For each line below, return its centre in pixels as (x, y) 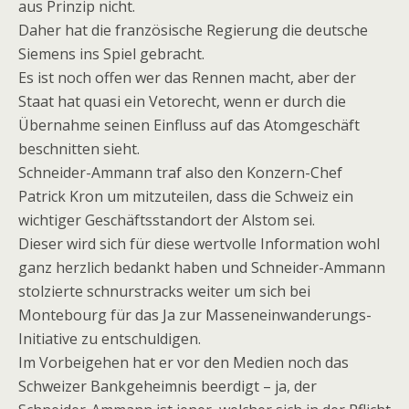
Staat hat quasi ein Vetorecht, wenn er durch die (182, 102)
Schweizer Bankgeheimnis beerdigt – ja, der (168, 387)
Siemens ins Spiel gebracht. (111, 54)
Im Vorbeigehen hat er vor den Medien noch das (184, 363)
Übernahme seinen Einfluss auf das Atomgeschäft (189, 126)
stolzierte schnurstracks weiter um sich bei (164, 292)
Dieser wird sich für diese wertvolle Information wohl (199, 244)
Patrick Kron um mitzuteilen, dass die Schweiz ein (186, 197)
